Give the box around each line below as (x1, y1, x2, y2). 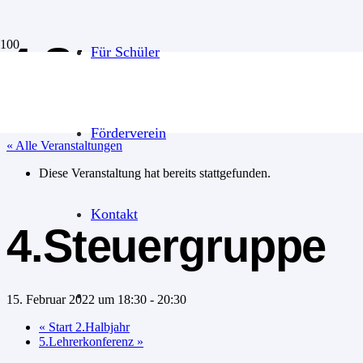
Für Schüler (91, 44, 160, 61)
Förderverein (91, 125, 166, 142)
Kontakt (91, 206, 138, 223)
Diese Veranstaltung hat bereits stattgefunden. (39, 166, 271, 181)
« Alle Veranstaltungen (6, 139, 122, 153)
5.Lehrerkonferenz (39, 334, 137, 348)
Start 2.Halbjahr (45, 319, 130, 334)
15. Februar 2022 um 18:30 (6, 292, 147, 306)
